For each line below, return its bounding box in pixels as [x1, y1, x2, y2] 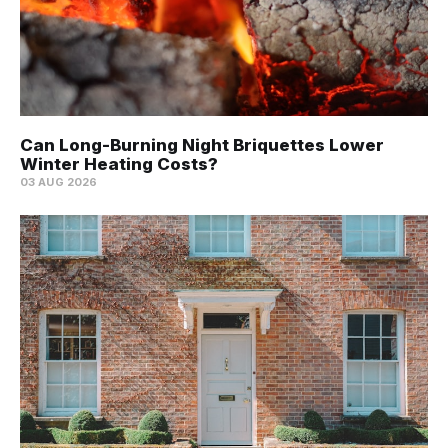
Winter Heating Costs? [20, 154, 218, 175]
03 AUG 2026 [20, 175, 98, 190]
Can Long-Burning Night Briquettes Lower [20, 135, 384, 156]
